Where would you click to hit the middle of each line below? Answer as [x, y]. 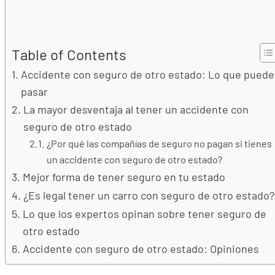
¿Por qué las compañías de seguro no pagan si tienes [159, 143]
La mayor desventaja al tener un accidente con [136, 109]
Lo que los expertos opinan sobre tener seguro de [144, 214]
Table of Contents [69, 54]
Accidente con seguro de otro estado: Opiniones [141, 249]
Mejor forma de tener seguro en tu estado [124, 177]
